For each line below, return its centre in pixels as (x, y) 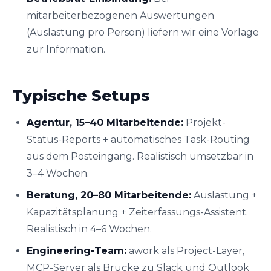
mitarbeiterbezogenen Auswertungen (120, 15)
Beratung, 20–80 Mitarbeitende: (109, 195)
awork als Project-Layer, (185, 251)
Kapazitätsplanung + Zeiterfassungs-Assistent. (137, 212)
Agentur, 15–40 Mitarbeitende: (105, 122)
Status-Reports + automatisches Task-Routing (138, 139)
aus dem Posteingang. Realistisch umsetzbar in (140, 156)
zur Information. (66, 49)
